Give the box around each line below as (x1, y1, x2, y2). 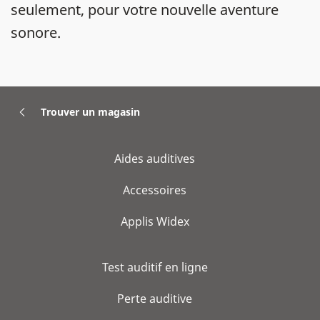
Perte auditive (117, 291, 192, 306)
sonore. (11, 23, 61, 42)
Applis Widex (120, 214, 189, 229)
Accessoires (123, 182, 186, 198)
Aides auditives (114, 151, 195, 166)
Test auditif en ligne (101, 259, 208, 275)
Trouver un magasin (41, 104, 140, 119)
